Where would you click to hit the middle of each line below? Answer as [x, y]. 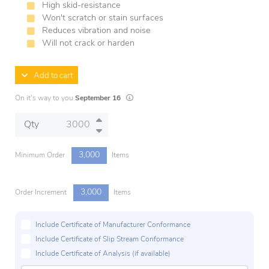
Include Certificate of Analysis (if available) [103, 254]
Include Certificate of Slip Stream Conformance [110, 240]
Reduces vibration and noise [96, 31]
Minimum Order [41, 155]
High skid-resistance [81, 6]
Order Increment [42, 192]
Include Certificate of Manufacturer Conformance [113, 225]
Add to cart [50, 76]
